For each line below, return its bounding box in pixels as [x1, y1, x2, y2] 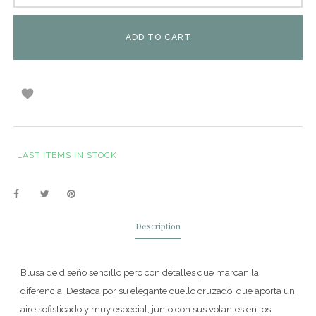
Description [135, 219, 181, 231]
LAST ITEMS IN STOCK [17, 150, 117, 160]
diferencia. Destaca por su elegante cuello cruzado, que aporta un [20, 285, 295, 296]
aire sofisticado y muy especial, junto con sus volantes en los [20, 303, 271, 315]
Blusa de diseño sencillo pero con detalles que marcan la [20, 267, 259, 278]
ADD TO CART [125, 32, 191, 42]
